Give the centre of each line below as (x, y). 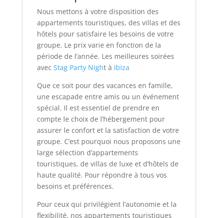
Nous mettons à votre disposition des (98, 11)
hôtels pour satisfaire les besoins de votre (105, 34)
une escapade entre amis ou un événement (108, 96)
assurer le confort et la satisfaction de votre (108, 130)
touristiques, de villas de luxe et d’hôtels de (108, 163)
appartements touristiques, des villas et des (109, 22)
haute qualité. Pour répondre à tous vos (102, 175)
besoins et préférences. (75, 186)
